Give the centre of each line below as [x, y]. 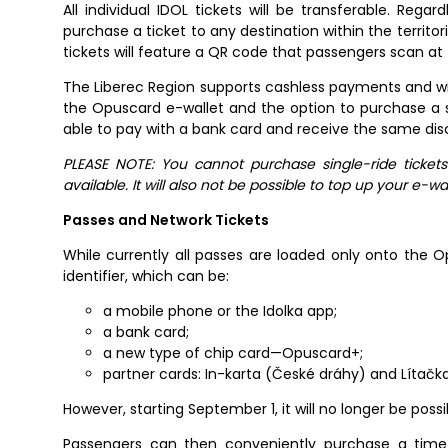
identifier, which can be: [146, 276]
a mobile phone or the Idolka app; [220, 311]
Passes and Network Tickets [166, 220]
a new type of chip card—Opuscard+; [233, 353]
